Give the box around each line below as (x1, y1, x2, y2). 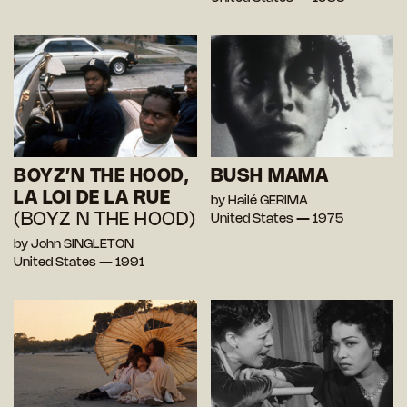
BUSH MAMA (210, 168, 328, 186)
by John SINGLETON (14, 239, 134, 252)
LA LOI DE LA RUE (14, 190, 170, 208)
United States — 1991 (14, 257, 144, 270)
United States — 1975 (210, 213, 343, 226)
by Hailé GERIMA (210, 195, 308, 208)
